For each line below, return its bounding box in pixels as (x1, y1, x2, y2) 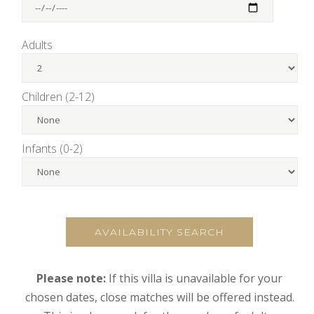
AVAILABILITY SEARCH (95, 225, 225, 238)
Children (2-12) (21, 88, 95, 104)
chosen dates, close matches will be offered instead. (25, 289, 294, 305)
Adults (21, 37, 53, 53)
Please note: (36, 270, 107, 286)
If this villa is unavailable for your (106, 270, 283, 286)
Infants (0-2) (21, 140, 83, 156)
